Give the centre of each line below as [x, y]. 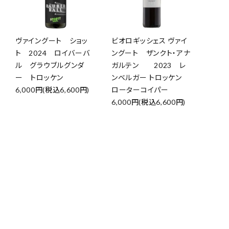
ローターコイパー [140, 90]
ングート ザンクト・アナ [151, 53]
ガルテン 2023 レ [149, 65]
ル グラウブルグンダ [50, 65]
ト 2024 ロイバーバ [53, 53]
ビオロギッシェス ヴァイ [150, 41]
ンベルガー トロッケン [151, 77]
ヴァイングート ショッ [52, 41]
